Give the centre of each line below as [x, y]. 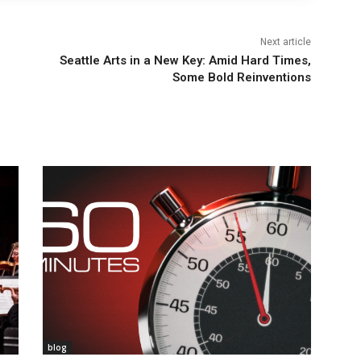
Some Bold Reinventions [241, 78]
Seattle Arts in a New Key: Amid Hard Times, [185, 61]
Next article [285, 42]
